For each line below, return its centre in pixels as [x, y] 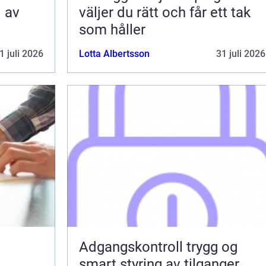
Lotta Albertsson [114, 53]
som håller [112, 29]
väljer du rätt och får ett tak [165, 12]
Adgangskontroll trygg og [133, 247]
